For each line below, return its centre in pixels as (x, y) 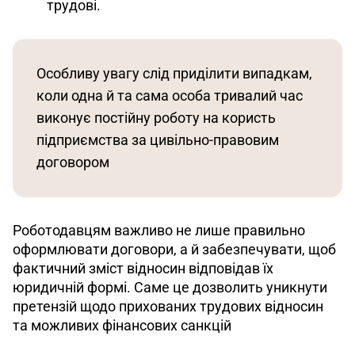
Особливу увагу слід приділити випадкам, (176, 73)
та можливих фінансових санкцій (122, 325)
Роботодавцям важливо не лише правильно (160, 230)
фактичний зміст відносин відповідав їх (145, 268)
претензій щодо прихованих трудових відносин (170, 306)
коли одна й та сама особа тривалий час (171, 95)
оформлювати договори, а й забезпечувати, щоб (176, 249)
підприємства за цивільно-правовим (159, 139)
